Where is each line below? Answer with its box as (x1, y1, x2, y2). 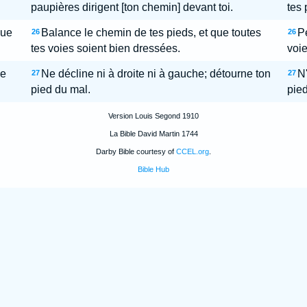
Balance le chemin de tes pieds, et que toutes (40, 27, 261, 38)
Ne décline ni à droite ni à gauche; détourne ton (40, 68, 271, 79)
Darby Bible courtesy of (96, 147, 176, 156)
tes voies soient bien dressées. (30, 42, 180, 54)
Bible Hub (138, 165, 169, 173)
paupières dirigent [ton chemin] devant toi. (30, 1, 233, 13)
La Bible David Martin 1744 (109, 130, 198, 138)
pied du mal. (30, 84, 90, 95)
